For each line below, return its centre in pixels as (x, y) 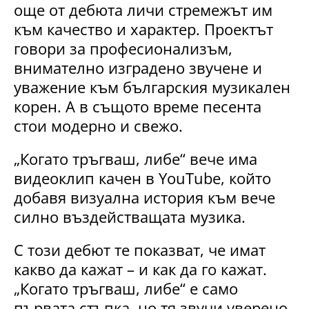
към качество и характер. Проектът (143, 29)
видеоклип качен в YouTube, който (142, 178)
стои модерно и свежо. (98, 126)
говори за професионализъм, (123, 49)
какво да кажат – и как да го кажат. (140, 269)
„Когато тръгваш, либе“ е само (126, 289)
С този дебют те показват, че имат (140, 250)
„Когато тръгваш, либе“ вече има (136, 159)
